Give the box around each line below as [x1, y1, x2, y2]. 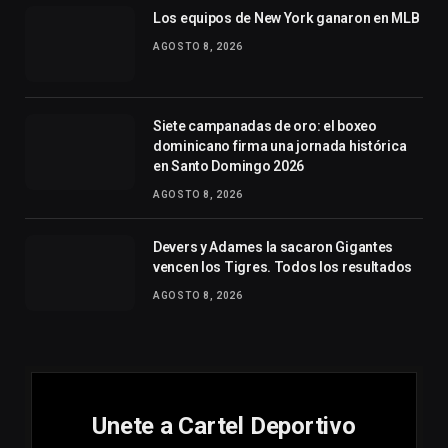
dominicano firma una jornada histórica [153, 137, 407, 154]
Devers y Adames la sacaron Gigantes [153, 238, 394, 255]
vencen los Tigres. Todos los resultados [153, 258, 413, 275]
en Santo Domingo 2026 [153, 157, 305, 174]
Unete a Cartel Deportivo [92, 411, 356, 440]
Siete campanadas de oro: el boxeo [153, 117, 377, 134]
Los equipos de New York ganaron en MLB [153, 9, 420, 26]
